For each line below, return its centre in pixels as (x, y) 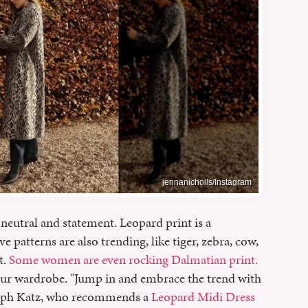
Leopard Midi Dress (203, 296)
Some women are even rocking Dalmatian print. (133, 259)
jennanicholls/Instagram (207, 182)
